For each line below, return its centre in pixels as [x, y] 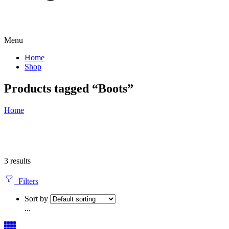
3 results [17, 161]
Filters [26, 181]
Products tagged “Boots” [69, 88]
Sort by [36, 198]
